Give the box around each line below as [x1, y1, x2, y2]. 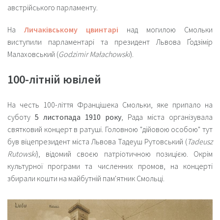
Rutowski [7, 149, 36, 159]
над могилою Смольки [118, 25, 213, 34]
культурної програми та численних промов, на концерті [7, 161, 213, 171]
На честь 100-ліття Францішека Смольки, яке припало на [7, 100, 213, 110]
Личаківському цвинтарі [24, 25, 118, 34]
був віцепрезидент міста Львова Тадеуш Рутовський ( [7, 137, 187, 146]
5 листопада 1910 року [35, 112, 121, 122]
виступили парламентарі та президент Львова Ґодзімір [7, 37, 213, 47]
